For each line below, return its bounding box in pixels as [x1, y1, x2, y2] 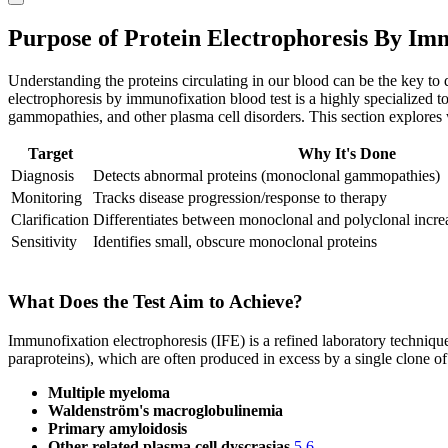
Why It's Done [298, 145, 396, 163]
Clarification [11, 211, 89, 229]
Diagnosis [11, 167, 74, 185]
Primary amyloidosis [48, 419, 187, 437]
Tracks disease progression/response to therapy [93, 189, 387, 207]
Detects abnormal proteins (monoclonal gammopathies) [93, 167, 440, 185]
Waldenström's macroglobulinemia [48, 401, 283, 419]
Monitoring [11, 189, 82, 207]
